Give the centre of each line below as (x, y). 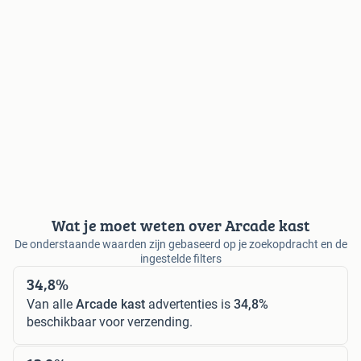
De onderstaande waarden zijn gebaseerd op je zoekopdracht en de (180, 245)
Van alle (51, 305)
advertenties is (189, 305)
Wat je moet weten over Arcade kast (180, 226)
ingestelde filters (180, 259)
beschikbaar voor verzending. (110, 322)
